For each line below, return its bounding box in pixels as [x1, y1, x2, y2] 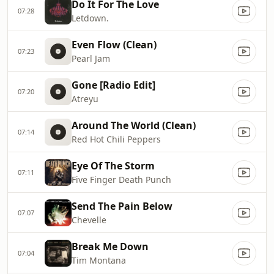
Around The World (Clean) [72, 119, 196, 132]
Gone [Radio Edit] [72, 78, 155, 92]
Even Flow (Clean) [72, 38, 157, 51]
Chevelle [72, 214, 106, 226]
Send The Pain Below [72, 199, 172, 213]
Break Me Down [72, 240, 149, 253]
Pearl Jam [72, 53, 110, 64]
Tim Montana [72, 254, 126, 266]
